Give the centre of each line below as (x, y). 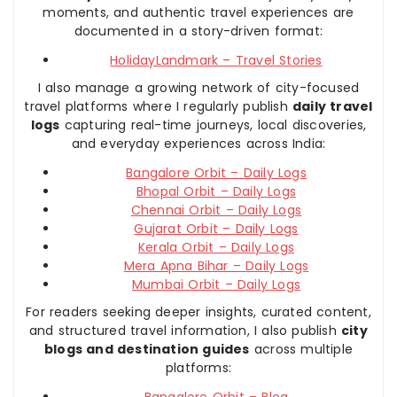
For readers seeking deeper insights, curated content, (198, 312)
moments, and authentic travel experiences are (198, 13)
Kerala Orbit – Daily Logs (216, 248)
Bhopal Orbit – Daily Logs (216, 192)
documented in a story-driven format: (198, 31)
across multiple (301, 350)
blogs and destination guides (147, 350)
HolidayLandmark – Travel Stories (216, 61)
